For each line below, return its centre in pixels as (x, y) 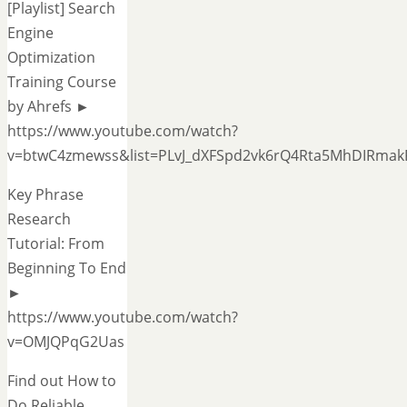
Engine (30, 33)
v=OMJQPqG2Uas (66, 342)
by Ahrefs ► (49, 107)
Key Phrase (45, 195)
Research (39, 219)
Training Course (62, 82)
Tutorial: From (56, 244)
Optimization (51, 58)
